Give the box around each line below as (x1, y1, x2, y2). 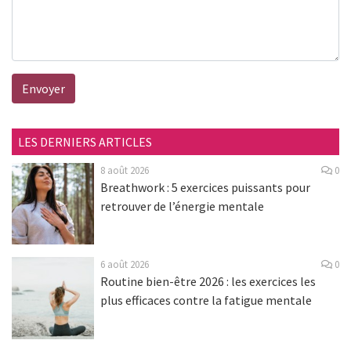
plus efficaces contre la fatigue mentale (100, 292, 312, 309)
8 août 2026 (100, 163, 149, 176)
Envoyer (22, 80, 65, 96)
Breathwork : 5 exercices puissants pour (100, 179, 310, 195)
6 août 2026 (100, 258, 149, 271)
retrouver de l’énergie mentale (100, 197, 264, 214)
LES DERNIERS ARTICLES (18, 133, 152, 150)
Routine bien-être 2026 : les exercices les (100, 273, 316, 290)
